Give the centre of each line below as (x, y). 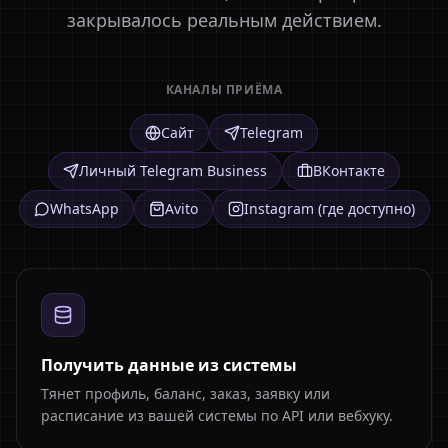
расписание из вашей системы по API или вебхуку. (217, 415)
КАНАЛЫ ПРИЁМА (224, 89)
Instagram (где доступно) (329, 208)
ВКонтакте (349, 170)
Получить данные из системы (169, 365)
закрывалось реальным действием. (224, 20)
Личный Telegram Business (173, 170)
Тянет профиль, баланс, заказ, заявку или (185, 393)
